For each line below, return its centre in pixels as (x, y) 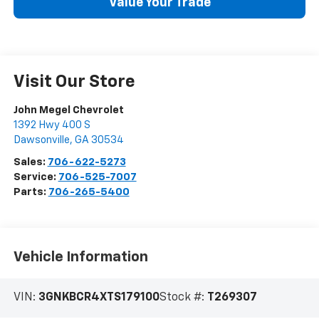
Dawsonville (41, 140)
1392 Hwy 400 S (52, 125)
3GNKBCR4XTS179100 (99, 298)
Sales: (30, 162)
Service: (36, 177)
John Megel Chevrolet (68, 110)
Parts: (31, 192)
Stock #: (183, 298)
